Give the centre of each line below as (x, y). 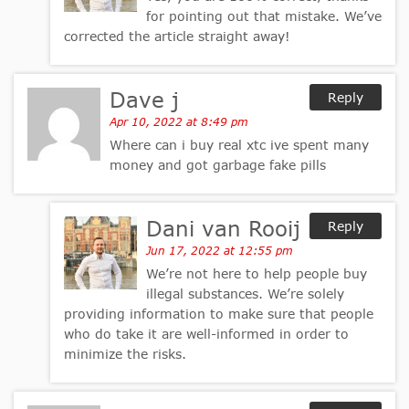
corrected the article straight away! (177, 37)
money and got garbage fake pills (218, 165)
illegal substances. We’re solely (245, 294)
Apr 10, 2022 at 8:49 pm (179, 122)
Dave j (144, 100)
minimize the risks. (125, 354)
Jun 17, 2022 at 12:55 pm (220, 251)
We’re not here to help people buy (257, 274)
